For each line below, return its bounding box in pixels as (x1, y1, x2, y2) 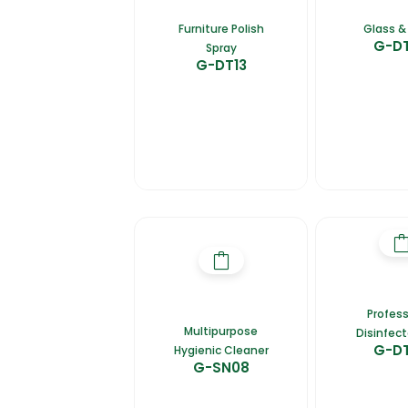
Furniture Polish (178, 20, 264, 36)
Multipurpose (184, 322, 259, 339)
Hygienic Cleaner (173, 342, 269, 358)
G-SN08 (192, 357, 250, 377)
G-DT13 (195, 55, 247, 75)
